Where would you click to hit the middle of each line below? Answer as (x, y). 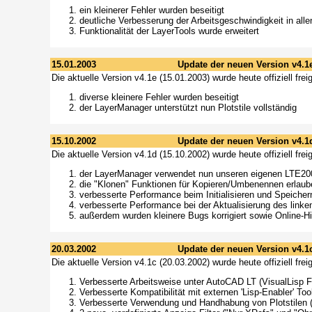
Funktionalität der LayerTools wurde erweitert (169, 31)
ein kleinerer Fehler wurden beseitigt (152, 10)
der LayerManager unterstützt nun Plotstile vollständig (188, 108)
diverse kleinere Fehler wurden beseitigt (159, 97)
